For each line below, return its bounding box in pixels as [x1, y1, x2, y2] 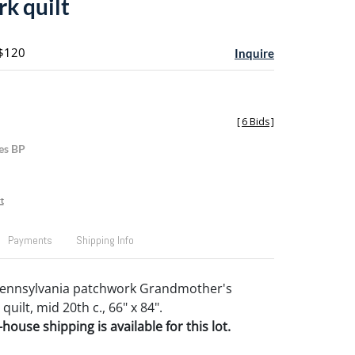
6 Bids [242, 115, 269, 128]
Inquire [235, 46, 274, 60]
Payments [7, 233, 52, 247]
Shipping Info [75, 233, 134, 247]
